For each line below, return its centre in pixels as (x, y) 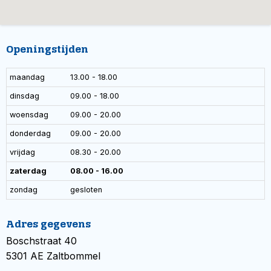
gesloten (86, 190)
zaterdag (28, 171)
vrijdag (22, 152)
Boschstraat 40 (41, 241)
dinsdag (24, 96)
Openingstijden (47, 49)
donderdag (30, 133)
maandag (27, 77)
